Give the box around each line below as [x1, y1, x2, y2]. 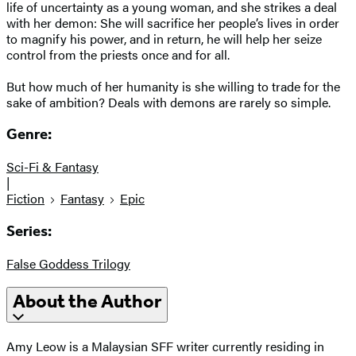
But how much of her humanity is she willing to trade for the [6, 76, 340, 95]
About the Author [13, 290, 161, 313]
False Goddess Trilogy [6, 253, 130, 273]
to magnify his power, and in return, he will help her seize [6, 29, 322, 48]
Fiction [6, 189, 44, 208]
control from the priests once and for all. [6, 44, 230, 64]
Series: [6, 222, 52, 240]
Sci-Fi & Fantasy [6, 157, 99, 176]
